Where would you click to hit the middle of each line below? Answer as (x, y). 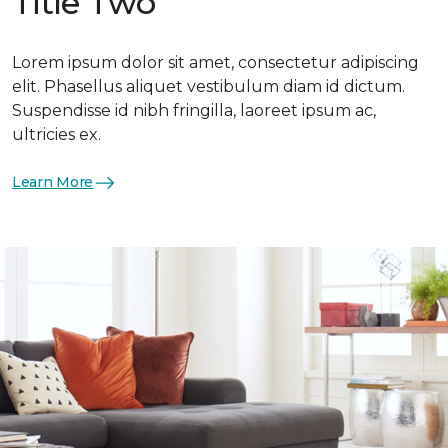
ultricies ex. (56, 134)
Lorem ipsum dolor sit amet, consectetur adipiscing (215, 62)
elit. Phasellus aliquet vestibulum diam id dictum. (208, 86)
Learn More (53, 182)
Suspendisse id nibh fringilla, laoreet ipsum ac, (194, 110)
